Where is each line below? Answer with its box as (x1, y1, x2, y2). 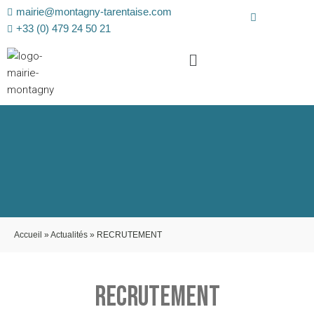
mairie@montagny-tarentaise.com (15, 6, 172, 18)
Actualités (50, 230, 88, 240)
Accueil (14, 230, 42, 240)
